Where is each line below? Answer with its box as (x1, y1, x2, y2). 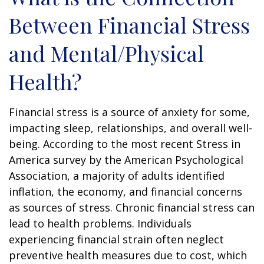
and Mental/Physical (9, 38, 204, 67)
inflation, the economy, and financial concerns (9, 184, 242, 199)
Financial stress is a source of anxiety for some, (9, 104, 250, 119)
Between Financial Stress (9, 10, 250, 39)
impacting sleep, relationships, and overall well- (9, 120, 252, 135)
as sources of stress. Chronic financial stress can (9, 200, 255, 214)
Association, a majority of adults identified (9, 168, 225, 183)
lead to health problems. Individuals (9, 216, 192, 230)
